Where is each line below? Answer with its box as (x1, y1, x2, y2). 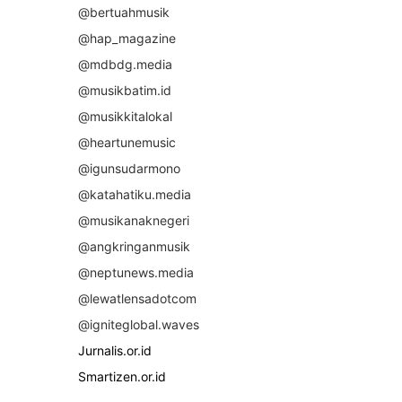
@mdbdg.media (78, 56, 172, 72)
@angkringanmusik (78, 238, 190, 254)
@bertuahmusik (78, 4, 170, 20)
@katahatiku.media (78, 186, 191, 202)
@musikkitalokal (78, 108, 172, 124)
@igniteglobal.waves (78, 316, 199, 332)
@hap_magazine (78, 30, 176, 46)
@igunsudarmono (78, 160, 180, 176)
